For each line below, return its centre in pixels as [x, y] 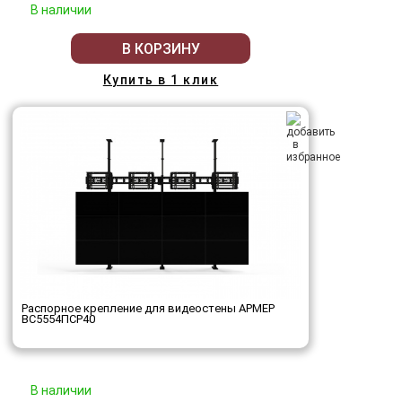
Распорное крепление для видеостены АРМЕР [148, 309]
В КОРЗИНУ [161, 48]
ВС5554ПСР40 [58, 319]
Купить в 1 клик [161, 80]
